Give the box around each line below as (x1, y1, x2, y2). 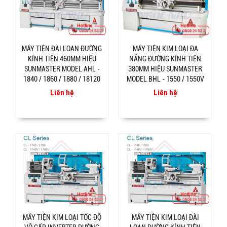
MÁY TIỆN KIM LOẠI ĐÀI (131, 213, 199, 222)
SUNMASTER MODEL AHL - (24, 65, 100, 73)
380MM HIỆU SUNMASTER (128, 65, 202, 73)
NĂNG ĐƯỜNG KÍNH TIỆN (129, 55, 201, 63)
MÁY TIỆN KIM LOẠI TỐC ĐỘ (22, 213, 101, 222)
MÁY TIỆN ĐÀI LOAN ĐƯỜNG (22, 45, 102, 53)
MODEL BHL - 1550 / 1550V (126, 75, 204, 84)
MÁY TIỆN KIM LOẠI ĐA (132, 45, 198, 53)
